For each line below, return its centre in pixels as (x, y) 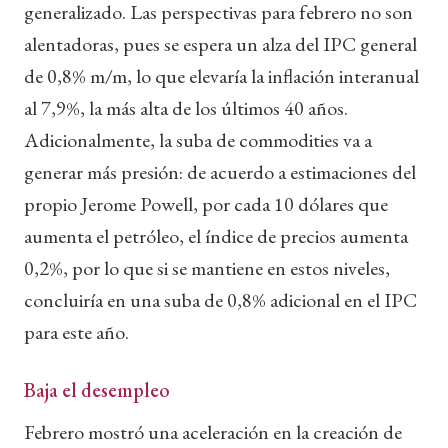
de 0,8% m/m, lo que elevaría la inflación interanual (221, 75)
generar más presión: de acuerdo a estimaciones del (220, 171)
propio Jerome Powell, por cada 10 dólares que (206, 203)
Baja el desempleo (97, 389)
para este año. (76, 331)
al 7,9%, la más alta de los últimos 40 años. (186, 107)
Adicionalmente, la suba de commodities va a (198, 139)
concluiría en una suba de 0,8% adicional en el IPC (220, 299)
